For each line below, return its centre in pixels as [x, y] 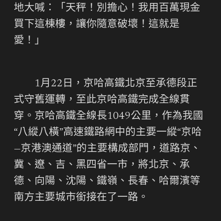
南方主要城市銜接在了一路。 [81, 198]
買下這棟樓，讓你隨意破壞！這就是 [97, 25]
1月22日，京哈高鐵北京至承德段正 [106, 84]
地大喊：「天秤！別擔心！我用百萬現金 [107, 9]
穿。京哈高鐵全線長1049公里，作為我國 [109, 117]
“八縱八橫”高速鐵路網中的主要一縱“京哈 [108, 133]
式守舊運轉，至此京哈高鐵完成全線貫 [102, 101]
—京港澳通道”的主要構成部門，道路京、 [107, 149]
